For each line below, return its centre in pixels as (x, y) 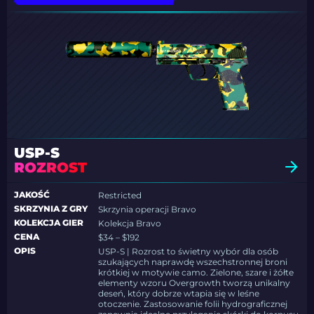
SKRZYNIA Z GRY (51, 209)
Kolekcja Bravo (130, 224)
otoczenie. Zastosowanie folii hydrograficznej (193, 304)
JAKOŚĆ (32, 195)
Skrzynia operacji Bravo (148, 210)
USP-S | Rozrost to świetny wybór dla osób (189, 252)
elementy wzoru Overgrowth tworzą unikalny (194, 283)
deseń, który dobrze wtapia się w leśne (179, 294)
